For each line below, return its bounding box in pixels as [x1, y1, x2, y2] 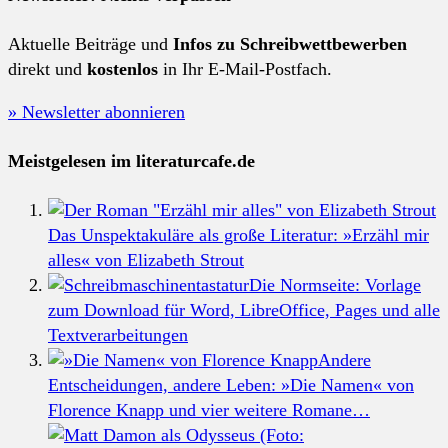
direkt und [8, 58, 87, 79]
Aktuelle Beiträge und [8, 33, 173, 54]
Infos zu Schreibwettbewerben [173, 33, 407, 54]
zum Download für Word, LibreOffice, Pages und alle [48, 299, 440, 320]
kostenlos [87, 58, 158, 79]
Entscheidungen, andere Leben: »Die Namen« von [48, 374, 414, 395]
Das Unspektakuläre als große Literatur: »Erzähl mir [48, 224, 429, 245]
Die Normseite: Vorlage [249, 274, 421, 295]
